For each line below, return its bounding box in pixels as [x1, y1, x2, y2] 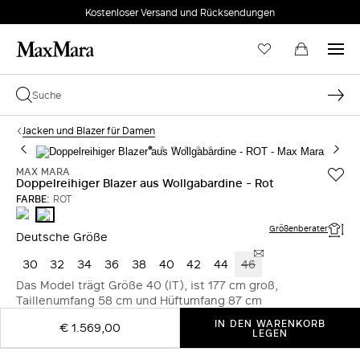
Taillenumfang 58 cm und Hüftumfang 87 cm [16, 292, 262, 309]
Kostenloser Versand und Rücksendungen [85, 5, 275, 19]
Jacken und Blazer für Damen [22, 123, 155, 137]
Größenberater [269, 222, 328, 235]
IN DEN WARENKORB [215, 316, 325, 330]
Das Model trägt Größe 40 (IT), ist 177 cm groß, [16, 276, 278, 293]
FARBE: [16, 191, 50, 206]
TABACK [15, 205, 50, 217]
